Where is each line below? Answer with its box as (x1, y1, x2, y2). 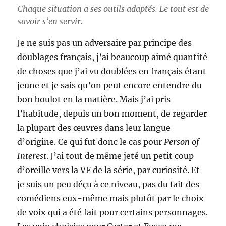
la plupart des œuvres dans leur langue (17, 122, 171, 133)
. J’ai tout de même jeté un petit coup (46, 150, 194, 161)
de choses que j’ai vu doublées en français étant (17, 66, 207, 76)
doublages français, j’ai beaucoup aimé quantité (17, 51, 208, 62)
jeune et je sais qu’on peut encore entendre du (17, 80, 202, 90)
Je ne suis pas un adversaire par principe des (17, 37, 192, 48)
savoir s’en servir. (17, 16, 83, 26)
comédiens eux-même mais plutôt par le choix (17, 193, 204, 203)
